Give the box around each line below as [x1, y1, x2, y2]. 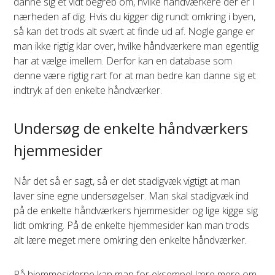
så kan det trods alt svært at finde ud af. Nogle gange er [14, 24, 255, 38]
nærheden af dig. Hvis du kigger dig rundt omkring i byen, [14, 9, 256, 23]
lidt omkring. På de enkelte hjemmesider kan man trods [14, 218, 250, 232]
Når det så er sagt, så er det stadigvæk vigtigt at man [14, 174, 241, 188]
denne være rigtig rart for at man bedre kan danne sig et [14, 68, 257, 82]
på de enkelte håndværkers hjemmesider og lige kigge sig [14, 203, 258, 217]
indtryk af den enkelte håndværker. [14, 83, 163, 97]
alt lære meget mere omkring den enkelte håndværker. [14, 233, 247, 247]
